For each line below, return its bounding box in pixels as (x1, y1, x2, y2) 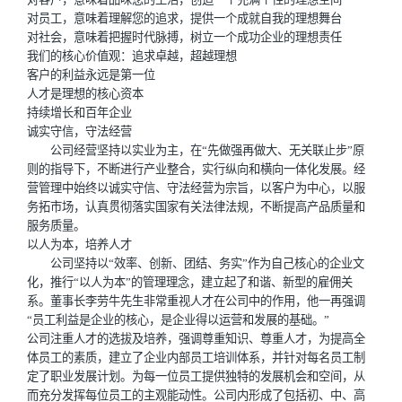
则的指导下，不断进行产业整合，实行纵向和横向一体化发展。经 (27, 162, 365, 176)
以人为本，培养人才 (27, 238, 132, 251)
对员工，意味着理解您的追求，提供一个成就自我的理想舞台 (27, 12, 342, 25)
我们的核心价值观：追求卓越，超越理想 (27, 49, 237, 63)
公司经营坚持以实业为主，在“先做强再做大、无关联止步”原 (27, 144, 364, 157)
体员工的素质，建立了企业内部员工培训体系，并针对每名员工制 (27, 351, 365, 364)
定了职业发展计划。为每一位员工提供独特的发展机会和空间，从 (27, 370, 365, 383)
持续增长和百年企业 (27, 106, 132, 119)
